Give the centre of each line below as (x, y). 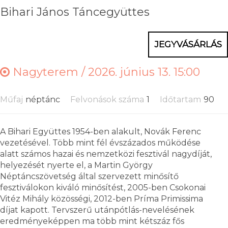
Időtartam (180, 99)
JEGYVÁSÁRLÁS (188, 44)
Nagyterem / (49, 72)
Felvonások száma (107, 99)
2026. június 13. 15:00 (144, 72)
